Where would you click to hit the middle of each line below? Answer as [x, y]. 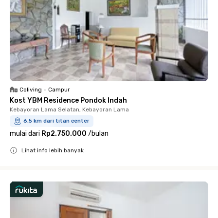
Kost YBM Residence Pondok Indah [68, 100]
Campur [59, 90]
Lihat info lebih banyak [53, 150]
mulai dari [25, 134]
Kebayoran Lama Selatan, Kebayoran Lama [69, 109]
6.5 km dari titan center [56, 121]
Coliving [31, 90]
